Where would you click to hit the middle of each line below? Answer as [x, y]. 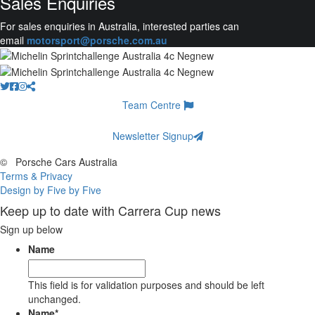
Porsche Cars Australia [65, 161]
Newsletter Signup [153, 135]
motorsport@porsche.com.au [97, 40]
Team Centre [153, 104]
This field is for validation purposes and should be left [146, 284]
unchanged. [54, 298]
